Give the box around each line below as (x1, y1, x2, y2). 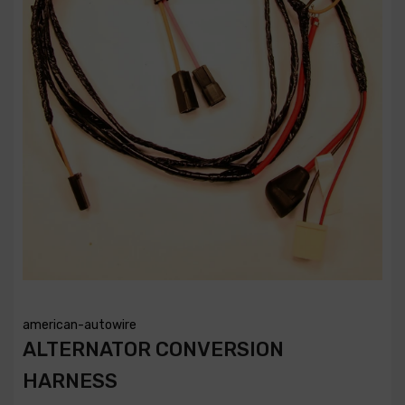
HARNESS (23, 369, 118, 394)
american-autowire (23, 317, 137, 334)
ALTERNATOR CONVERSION (23, 337, 284, 363)
